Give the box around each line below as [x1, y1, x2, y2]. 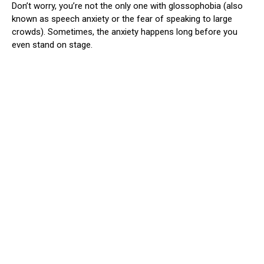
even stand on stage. [12, 39, 93, 50]
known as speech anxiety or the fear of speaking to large [12, 13, 232, 24]
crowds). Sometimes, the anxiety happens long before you [12, 26, 237, 37]
